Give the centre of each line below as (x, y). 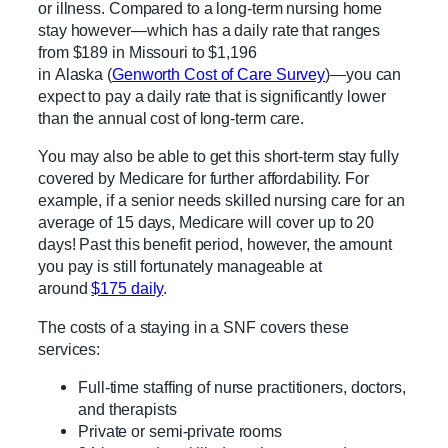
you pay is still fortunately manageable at (180, 266)
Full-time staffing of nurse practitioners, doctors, (242, 386)
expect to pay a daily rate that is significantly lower (212, 96)
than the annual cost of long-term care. (173, 118)
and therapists (127, 408)
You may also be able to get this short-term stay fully (218, 156)
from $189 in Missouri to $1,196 (147, 52)
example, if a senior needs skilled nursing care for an (221, 200)
